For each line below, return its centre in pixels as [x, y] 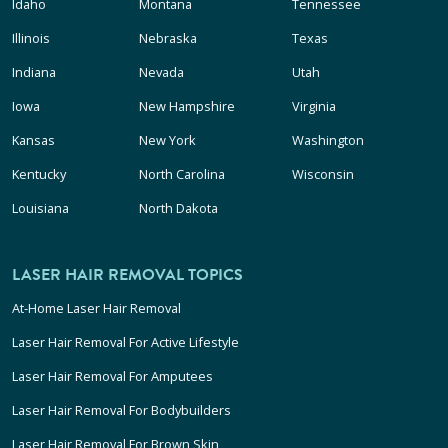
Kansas [33, 140]
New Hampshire [187, 106]
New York [168, 140]
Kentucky [39, 174]
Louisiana [40, 208]
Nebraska [168, 38]
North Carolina [182, 174]
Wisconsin [322, 174]
